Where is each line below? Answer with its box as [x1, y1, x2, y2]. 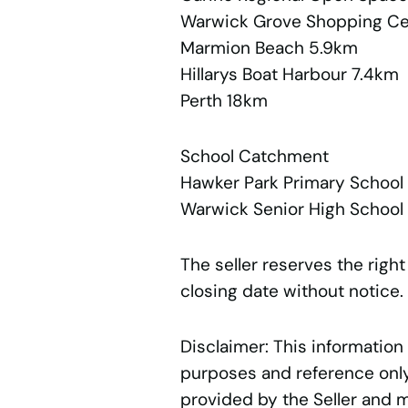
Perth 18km [179, 89, 268, 113]
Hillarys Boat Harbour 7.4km [179, 63, 399, 87]
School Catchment [179, 145, 329, 168]
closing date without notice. [179, 280, 403, 303]
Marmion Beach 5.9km [179, 36, 358, 60]
